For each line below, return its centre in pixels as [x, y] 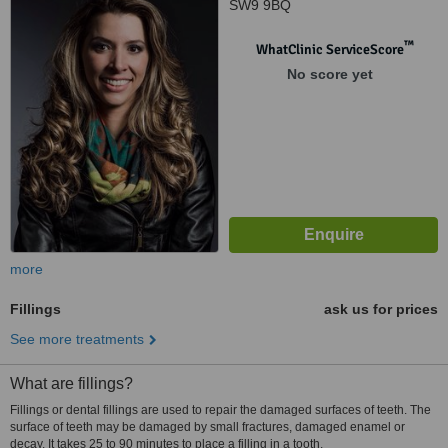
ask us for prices [381, 309]
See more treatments [77, 339]
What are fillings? [71, 383]
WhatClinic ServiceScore [329, 49]
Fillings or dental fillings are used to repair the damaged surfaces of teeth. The [220, 410]
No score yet [329, 74]
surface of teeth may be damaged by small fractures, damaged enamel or [207, 427]
